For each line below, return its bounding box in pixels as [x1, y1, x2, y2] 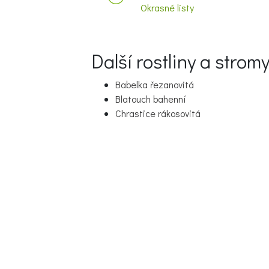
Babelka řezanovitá [115, 78, 194, 91]
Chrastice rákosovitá [115, 107, 201, 119]
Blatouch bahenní [115, 92, 186, 105]
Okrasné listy [141, 1, 194, 14]
